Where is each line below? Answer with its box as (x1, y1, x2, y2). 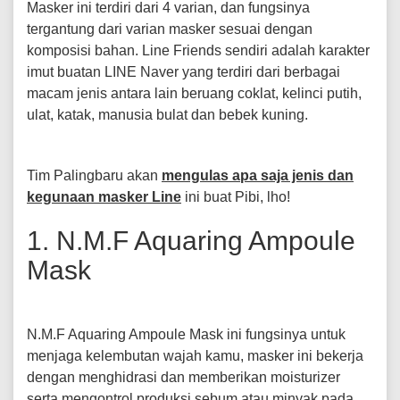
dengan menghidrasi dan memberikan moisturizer (27, 370, 340, 385)
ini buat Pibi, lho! (181, 189, 290, 204)
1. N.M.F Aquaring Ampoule (27, 226, 355, 255)
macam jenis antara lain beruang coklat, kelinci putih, (27, 86, 362, 101)
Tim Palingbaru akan (27, 168, 162, 183)
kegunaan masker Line (27, 189, 181, 204)
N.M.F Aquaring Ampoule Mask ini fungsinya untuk (27, 327, 346, 342)
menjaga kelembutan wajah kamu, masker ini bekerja (27, 348, 363, 363)
